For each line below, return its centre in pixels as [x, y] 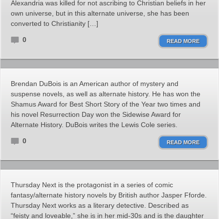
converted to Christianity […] [55, 23]
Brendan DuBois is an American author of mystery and [95, 84]
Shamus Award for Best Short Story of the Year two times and [106, 104]
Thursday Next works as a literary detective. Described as [100, 205]
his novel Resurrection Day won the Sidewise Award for [96, 114]
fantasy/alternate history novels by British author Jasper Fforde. [109, 195]
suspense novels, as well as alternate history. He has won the [106, 94]
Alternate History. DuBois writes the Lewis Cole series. [94, 125]
